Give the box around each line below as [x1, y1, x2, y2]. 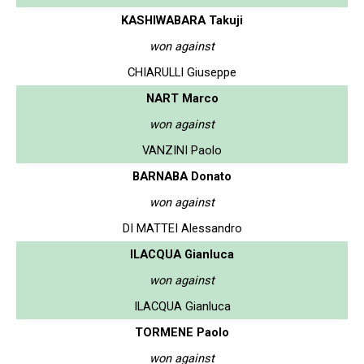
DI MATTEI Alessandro [122, 220, 242, 236]
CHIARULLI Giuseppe [128, 64, 236, 80]
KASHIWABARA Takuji [121, 12, 243, 28]
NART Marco [145, 90, 219, 106]
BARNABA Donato [132, 168, 232, 184]
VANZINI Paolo [142, 142, 222, 158]
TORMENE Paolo [135, 324, 229, 340]
